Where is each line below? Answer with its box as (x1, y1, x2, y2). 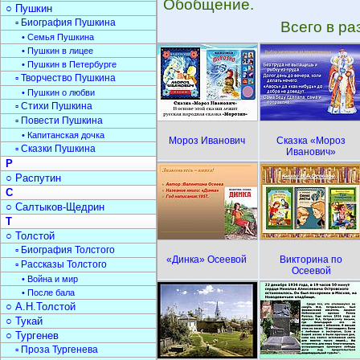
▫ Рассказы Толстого (15, 259, 107, 270)
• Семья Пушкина (22, 32, 94, 42)
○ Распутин (6, 172, 61, 184)
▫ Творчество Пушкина (15, 72, 116, 84)
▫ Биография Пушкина (15, 17, 116, 28)
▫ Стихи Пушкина (15, 100, 92, 112)
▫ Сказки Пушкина (15, 143, 96, 154)
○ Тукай (6, 315, 43, 327)
